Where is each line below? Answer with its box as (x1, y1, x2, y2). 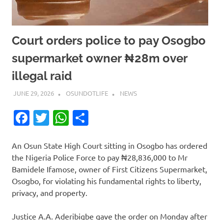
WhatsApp (69, 108, 143, 127)
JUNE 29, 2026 (13, 88, 54, 97)
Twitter (49, 108, 100, 127)
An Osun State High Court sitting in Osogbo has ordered (12, 140, 207, 150)
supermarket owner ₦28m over (12, 51, 187, 66)
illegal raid (12, 69, 72, 83)
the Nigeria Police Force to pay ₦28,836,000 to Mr (12, 152, 188, 162)
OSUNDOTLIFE (65, 88, 108, 97)
